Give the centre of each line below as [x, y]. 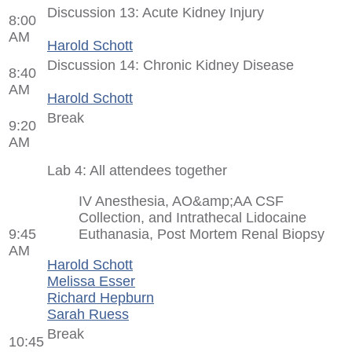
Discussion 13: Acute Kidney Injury [156, 12]
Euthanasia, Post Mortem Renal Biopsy [202, 234]
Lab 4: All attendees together [137, 170]
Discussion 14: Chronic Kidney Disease [170, 65]
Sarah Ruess [88, 314]
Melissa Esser [91, 281]
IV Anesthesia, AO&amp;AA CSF [181, 201]
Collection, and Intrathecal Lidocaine [192, 217]
